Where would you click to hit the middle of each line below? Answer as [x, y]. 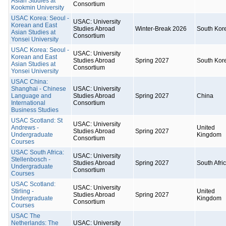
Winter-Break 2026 [161, 29]
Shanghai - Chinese [39, 89]
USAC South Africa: [38, 152]
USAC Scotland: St [37, 121]
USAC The [26, 216]
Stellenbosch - [31, 159]
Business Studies [35, 110]
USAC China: [30, 82]
